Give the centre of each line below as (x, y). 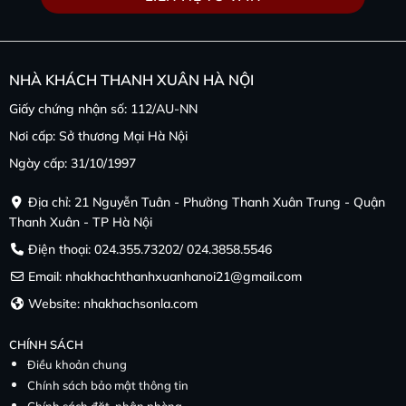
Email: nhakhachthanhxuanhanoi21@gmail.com (164, 276)
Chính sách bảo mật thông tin (107, 385)
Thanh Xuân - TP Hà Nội (80, 222)
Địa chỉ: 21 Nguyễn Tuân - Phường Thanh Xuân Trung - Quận (205, 202)
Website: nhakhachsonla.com (111, 303)
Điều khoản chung (77, 364)
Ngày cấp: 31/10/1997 (72, 163)
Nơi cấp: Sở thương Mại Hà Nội (98, 135)
